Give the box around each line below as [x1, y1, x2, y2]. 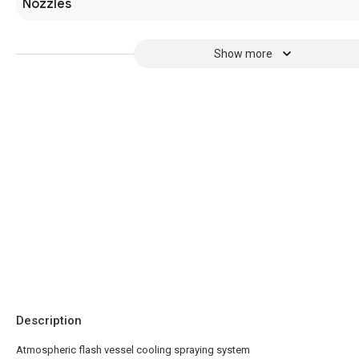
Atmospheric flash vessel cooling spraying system [16, 344, 250, 356]
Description [16, 313, 82, 328]
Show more [213, 47, 272, 60]
